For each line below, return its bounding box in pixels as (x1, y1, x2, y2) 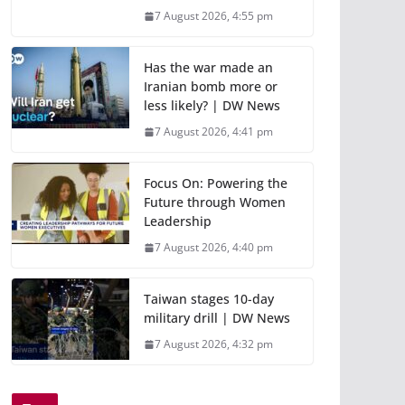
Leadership (144, 212, 212, 231)
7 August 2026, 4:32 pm (155, 336, 273, 353)
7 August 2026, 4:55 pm (155, 8, 273, 24)
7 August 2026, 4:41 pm (155, 124, 273, 140)
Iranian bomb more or (144, 78, 278, 96)
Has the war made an (144, 59, 273, 77)
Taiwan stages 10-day (144, 290, 274, 308)
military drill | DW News (144, 309, 290, 327)
